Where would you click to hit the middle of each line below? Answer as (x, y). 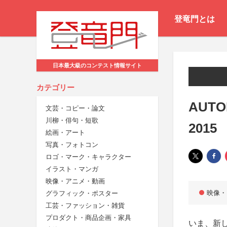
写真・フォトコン (72, 145)
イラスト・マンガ (72, 169)
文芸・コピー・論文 (75, 108)
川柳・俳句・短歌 (72, 121)
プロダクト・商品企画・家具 (88, 218)
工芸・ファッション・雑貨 (85, 206)
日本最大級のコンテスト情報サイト (97, 66)
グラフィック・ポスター (82, 194)
